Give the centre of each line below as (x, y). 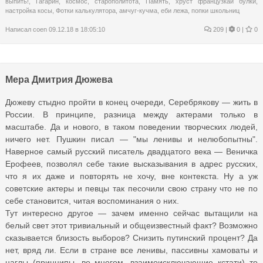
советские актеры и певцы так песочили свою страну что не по (131, 188)
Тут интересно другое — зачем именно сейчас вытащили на (131, 213)
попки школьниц (215, 10)
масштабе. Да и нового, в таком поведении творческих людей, (131, 127)
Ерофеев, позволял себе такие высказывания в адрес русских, (131, 163)
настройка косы (29, 10)
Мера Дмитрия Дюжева (59, 79)
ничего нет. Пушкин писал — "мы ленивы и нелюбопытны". (131, 139)
